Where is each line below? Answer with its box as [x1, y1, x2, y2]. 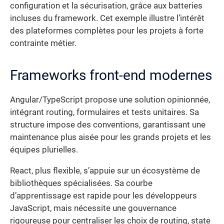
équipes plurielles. [10, 145, 78, 155]
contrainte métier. [10, 38, 76, 48]
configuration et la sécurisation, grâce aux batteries [10, 1, 202, 11]
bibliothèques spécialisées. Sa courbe [10, 178, 152, 188]
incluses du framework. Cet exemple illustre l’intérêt [10, 13, 204, 23]
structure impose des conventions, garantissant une [10, 120, 205, 130]
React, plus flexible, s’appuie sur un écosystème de [10, 165, 200, 175]
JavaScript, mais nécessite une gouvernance [10, 203, 176, 213]
